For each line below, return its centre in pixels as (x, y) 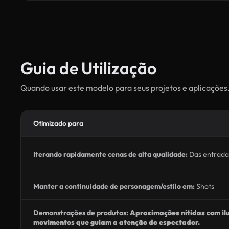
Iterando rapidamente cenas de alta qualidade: (110, 154)
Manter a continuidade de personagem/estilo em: (114, 186)
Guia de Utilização (89, 68)
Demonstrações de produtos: (81, 213)
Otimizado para (58, 123)
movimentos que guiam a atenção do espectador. (117, 222)
